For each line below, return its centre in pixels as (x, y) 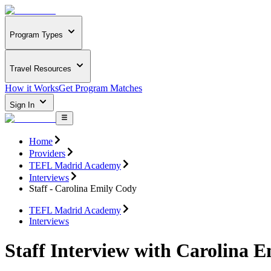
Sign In (23, 105)
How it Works (32, 88)
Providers (47, 153)
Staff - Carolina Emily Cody (83, 188)
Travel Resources (41, 68)
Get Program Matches (100, 88)
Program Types (36, 35)
